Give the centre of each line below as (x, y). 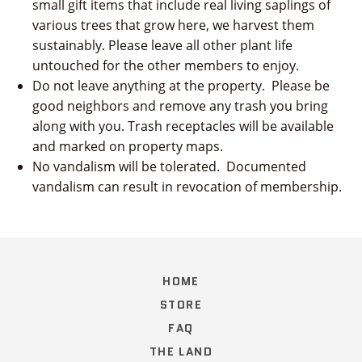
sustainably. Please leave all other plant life (162, 45)
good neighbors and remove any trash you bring (180, 106)
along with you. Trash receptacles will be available (183, 126)
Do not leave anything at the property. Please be (181, 86)
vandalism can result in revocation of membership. (187, 187)
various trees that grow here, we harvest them (173, 25)
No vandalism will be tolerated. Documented (169, 166)
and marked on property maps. (128, 146)
